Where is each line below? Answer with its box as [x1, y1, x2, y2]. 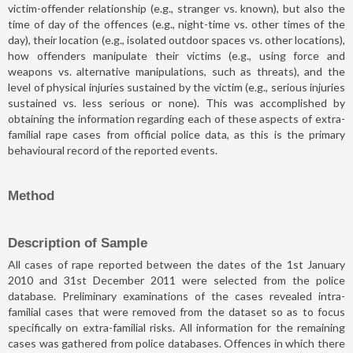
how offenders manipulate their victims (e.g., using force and [8, 48, 345, 62]
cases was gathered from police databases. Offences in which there [8, 336, 345, 350]
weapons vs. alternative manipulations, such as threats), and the [8, 64, 345, 78]
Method [8, 188, 54, 203]
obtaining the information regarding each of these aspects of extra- [8, 111, 345, 125]
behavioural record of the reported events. [8, 143, 217, 157]
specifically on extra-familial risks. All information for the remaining [8, 320, 345, 334]
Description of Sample [8, 235, 147, 251]
